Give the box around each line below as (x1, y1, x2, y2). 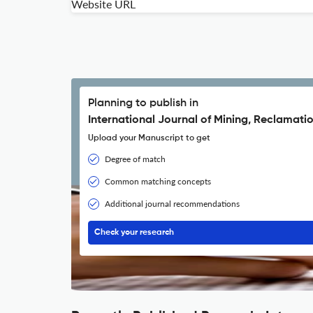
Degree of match (105, 154, 166, 164)
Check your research (94, 228, 174, 237)
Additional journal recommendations (105, 198, 240, 209)
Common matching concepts (105, 176, 211, 187)
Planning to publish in (88, 98, 198, 109)
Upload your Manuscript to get (88, 134, 210, 143)
